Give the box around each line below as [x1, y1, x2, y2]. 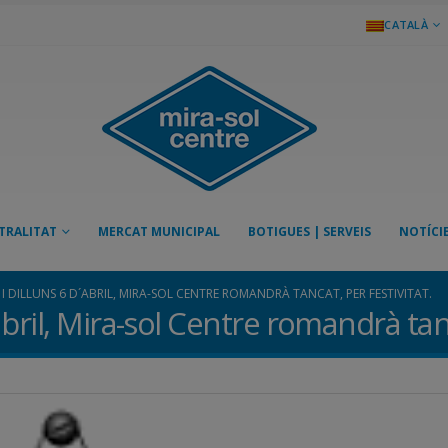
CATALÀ [384, 17, 428, 32]
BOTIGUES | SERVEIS [247, 223, 371, 240]
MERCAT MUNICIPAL [97, 223, 220, 240]
